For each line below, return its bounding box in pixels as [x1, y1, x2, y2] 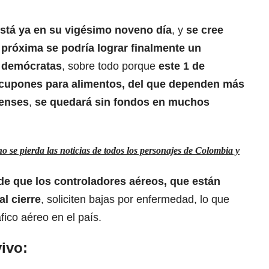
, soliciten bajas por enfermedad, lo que [41, 193, 229, 206]
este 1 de [159, 60, 205, 73]
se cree [186, 24, 223, 37]
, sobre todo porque [62, 60, 159, 73]
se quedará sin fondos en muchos [35, 96, 210, 109]
